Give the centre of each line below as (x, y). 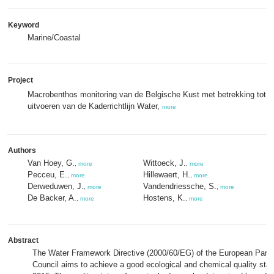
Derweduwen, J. (56, 186)
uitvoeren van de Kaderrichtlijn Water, (95, 106)
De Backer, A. (52, 198)
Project (20, 80)
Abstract (23, 240)
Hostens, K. (164, 198)
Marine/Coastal (54, 38)
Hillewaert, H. (167, 175)
